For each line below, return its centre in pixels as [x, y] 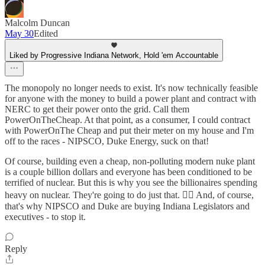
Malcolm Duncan [37, 23]
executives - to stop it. [45, 217]
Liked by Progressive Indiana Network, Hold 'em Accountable [114, 55]
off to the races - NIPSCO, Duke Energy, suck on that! [107, 141]
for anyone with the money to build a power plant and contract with [130, 98]
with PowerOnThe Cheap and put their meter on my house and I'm [129, 130]
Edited [46, 33]
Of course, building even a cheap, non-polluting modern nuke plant [130, 161]
